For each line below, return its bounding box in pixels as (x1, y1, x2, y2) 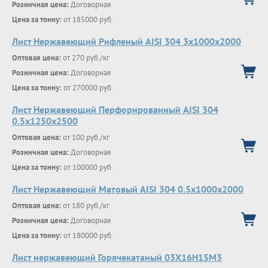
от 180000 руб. (62, 230, 113, 240)
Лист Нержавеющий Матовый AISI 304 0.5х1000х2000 (12, 183, 243, 195)
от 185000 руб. (62, 14, 113, 25)
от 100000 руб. (62, 162, 113, 172)
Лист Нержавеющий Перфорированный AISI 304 (12, 103, 218, 115)
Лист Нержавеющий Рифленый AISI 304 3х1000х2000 (12, 35, 241, 47)
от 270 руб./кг (61, 53, 109, 63)
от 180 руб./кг (61, 200, 109, 211)
